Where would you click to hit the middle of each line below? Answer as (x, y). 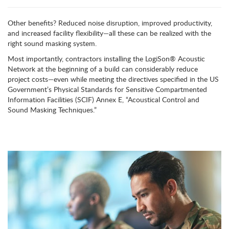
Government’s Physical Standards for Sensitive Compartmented (107, 89)
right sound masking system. (52, 43)
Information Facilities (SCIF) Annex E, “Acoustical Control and (104, 99)
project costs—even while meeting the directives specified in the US (113, 79)
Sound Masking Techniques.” (52, 110)
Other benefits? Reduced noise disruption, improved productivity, (110, 23)
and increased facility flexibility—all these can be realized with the (109, 33)
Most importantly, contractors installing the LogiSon (89, 59)
